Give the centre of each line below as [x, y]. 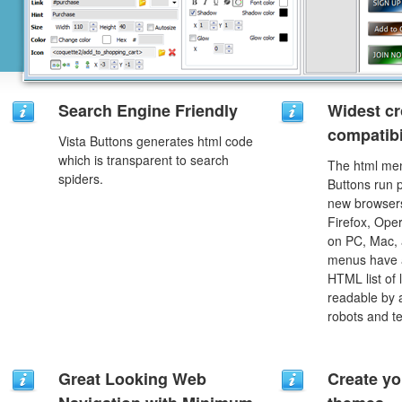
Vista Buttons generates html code [156, 141]
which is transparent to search [144, 160]
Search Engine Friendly [148, 110]
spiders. [81, 179]
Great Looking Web [132, 379]
